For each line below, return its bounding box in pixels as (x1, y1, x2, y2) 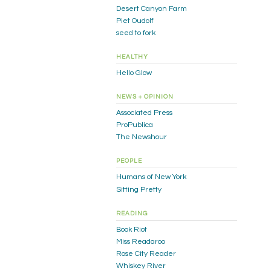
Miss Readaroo (116, 237, 165, 246)
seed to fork (116, 29, 155, 38)
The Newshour (116, 133, 167, 142)
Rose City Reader (116, 249, 176, 258)
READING (116, 210, 148, 217)
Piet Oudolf (116, 16, 154, 25)
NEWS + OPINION (116, 94, 174, 100)
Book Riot (116, 225, 147, 233)
